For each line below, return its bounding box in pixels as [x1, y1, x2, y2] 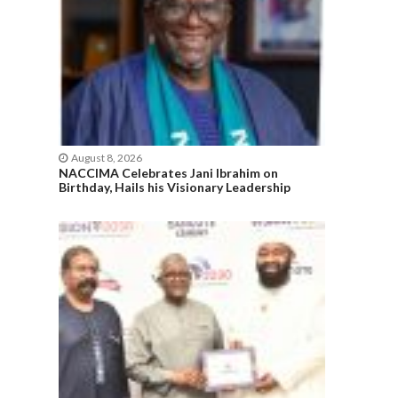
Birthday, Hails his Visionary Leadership [59, 179, 291, 195]
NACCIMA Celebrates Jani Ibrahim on [59, 165, 278, 181]
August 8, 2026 [70, 151, 142, 165]
